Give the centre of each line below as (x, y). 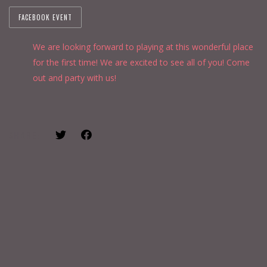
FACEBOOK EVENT (45, 17)
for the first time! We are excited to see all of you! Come (141, 62)
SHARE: (25, 135)
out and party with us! (74, 78)
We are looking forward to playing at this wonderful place (143, 47)
